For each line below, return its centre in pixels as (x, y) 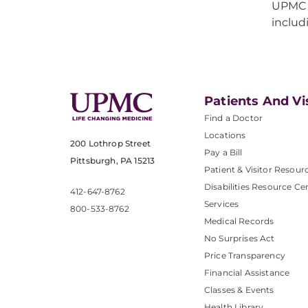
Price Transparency (245, 255)
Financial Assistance (247, 272)
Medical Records (239, 221)
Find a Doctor (234, 118)
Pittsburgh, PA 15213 (113, 160)
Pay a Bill (223, 152)
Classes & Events (239, 289)
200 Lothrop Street (110, 143)
